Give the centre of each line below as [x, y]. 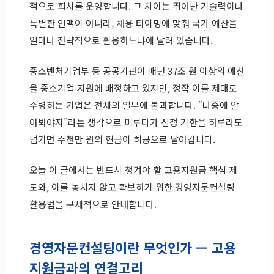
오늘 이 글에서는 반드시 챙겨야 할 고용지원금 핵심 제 [133, 169]
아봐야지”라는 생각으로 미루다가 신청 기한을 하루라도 [136, 122]
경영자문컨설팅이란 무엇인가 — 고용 [133, 247]
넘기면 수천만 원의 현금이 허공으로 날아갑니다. [122, 139]
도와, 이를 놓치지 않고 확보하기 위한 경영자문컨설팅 [132, 187]
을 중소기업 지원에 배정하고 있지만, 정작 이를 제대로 [133, 87]
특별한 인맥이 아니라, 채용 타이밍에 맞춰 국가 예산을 [133, 23]
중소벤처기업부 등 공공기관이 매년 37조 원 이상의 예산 [137, 70]
